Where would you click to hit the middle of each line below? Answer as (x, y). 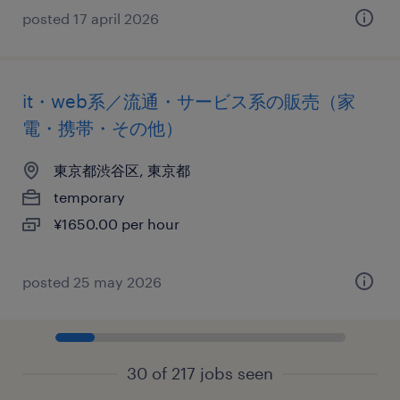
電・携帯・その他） (103, 128)
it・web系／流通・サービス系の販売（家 (189, 101)
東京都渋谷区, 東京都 (122, 170)
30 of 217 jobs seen (200, 373)
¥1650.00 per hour (117, 224)
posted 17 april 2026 (91, 18)
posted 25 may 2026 (92, 282)
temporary (89, 197)
